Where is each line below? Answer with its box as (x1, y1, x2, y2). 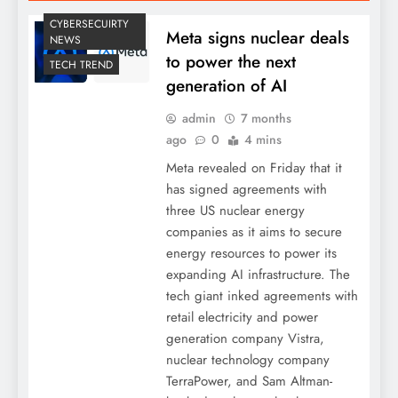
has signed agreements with (165, 179, 327, 199)
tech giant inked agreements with (165, 285, 358, 306)
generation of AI (165, 73, 287, 98)
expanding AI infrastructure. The (165, 264, 350, 284)
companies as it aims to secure (165, 221, 342, 242)
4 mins (243, 130, 282, 148)
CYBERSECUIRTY (50, 16, 129, 33)
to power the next (165, 49, 296, 74)
